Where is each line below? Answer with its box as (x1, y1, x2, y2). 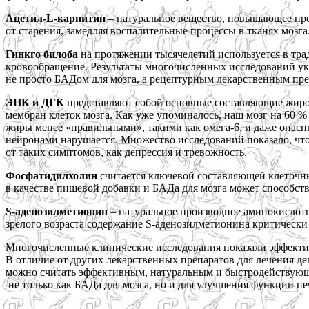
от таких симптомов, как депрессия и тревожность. (6, 146, 247, 158)
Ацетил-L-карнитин (6, 12, 106, 24)
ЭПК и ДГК (6, 97, 64, 108)
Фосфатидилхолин (6, 170, 97, 181)
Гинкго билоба (6, 48, 78, 60)
